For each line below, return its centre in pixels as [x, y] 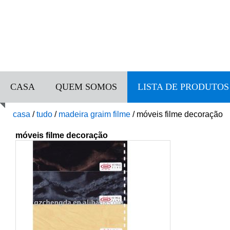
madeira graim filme [94, 114]
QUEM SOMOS [86, 87]
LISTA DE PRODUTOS [183, 87]
